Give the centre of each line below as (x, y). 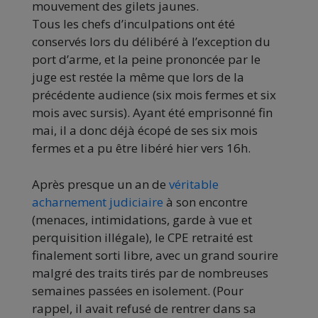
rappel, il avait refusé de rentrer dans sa (144, 308)
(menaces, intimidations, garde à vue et (142, 219)
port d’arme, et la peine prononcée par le (146, 59)
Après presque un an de (100, 184)
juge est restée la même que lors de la (138, 77)
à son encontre (205, 202)
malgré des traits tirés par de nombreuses (150, 273)
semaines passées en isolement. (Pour (138, 290)
